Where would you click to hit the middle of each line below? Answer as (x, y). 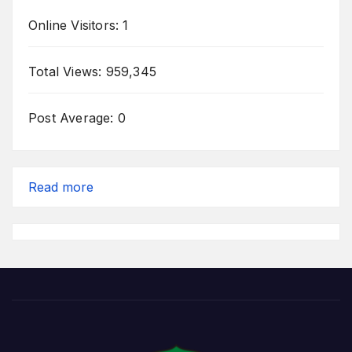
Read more (61, 187)
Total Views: (67, 72)
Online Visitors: (76, 25)
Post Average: (73, 118)
